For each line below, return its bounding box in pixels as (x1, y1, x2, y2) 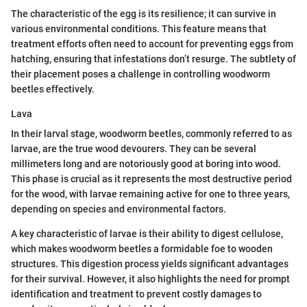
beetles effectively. (11, 83, 95, 95)
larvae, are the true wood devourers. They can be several (11, 143, 256, 154)
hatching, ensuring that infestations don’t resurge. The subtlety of (11, 53, 296, 64)
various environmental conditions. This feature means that (11, 23, 267, 34)
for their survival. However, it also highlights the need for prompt (11, 273, 290, 284)
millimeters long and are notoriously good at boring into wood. (11, 158, 281, 169)
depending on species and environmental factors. (11, 203, 226, 214)
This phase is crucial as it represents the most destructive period (11, 173, 292, 184)
